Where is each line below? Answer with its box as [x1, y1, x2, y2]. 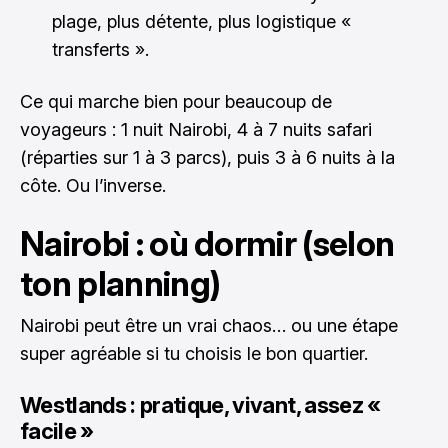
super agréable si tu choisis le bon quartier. [20, 343, 368, 364]
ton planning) [20, 263, 221, 304]
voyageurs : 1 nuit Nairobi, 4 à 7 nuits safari [20, 119, 372, 140]
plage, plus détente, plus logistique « [52, 11, 351, 32]
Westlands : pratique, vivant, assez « [20, 392, 381, 418]
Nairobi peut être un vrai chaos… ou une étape [20, 315, 398, 336]
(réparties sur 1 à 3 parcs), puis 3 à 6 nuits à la [20, 147, 395, 168]
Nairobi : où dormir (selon [20, 223, 395, 264]
